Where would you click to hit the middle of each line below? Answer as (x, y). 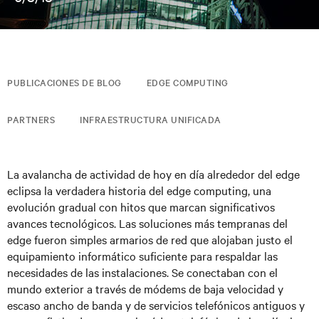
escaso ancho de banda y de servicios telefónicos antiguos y (156, 305)
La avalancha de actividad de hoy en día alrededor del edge (153, 174)
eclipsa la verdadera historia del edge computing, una (139, 190)
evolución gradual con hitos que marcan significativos (141, 206)
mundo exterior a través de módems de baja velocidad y (145, 288)
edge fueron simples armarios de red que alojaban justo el (150, 239)
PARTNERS (31, 119)
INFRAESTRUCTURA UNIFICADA (151, 119)
